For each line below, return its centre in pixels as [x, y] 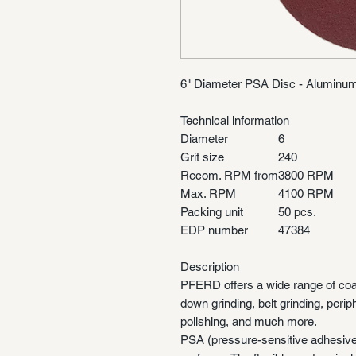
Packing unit [212, 211]
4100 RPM [306, 193]
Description [210, 266]
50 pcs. [297, 211]
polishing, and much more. [249, 321]
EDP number [214, 230]
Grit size [202, 157]
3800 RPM [306, 175]
